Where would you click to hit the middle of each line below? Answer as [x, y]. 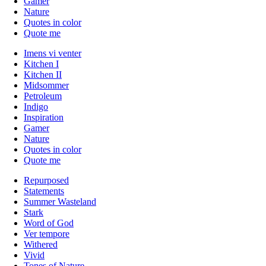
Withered [41, 244]
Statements [44, 191]
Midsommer [46, 85]
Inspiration [44, 117]
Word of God [49, 223]
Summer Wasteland [60, 201]
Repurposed [46, 180]
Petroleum [43, 96]
